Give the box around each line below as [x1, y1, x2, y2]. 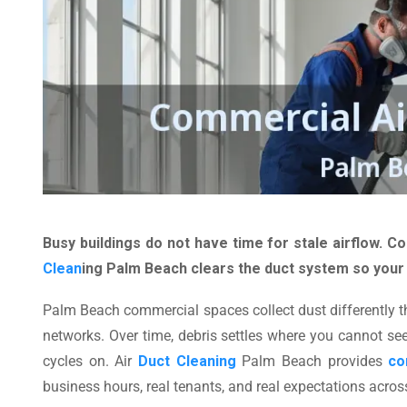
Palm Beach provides [235, 352, 389, 370]
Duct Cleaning [137, 352, 236, 370]
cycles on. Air [43, 352, 138, 370]
